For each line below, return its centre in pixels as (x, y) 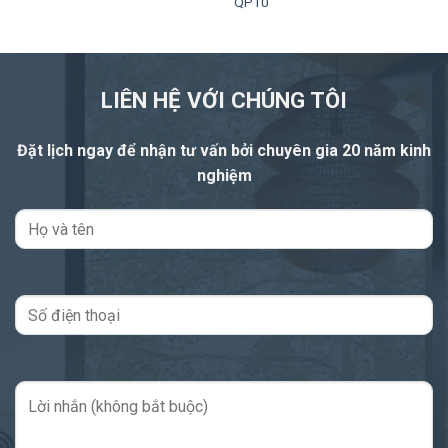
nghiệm (224, 176)
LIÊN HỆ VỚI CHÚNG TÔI (224, 99)
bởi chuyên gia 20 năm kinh (331, 151)
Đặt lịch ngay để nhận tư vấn (124, 151)
